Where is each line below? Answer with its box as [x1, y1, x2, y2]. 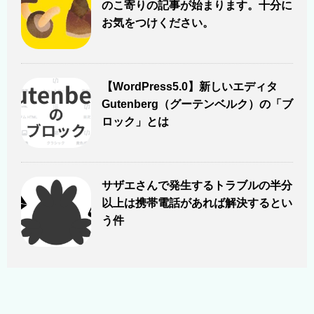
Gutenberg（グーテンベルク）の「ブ [102, 98, 293, 111]
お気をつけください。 [102, 17, 214, 29]
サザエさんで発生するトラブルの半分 [102, 179, 292, 192]
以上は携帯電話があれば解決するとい [102, 197, 292, 210]
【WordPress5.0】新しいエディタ [102, 81, 278, 93]
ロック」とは [102, 116, 169, 128]
